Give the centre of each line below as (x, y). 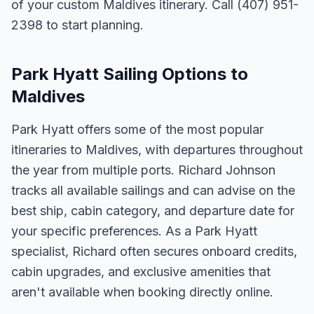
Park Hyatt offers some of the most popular (137, 129)
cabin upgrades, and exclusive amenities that (141, 272)
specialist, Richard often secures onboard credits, (154, 251)
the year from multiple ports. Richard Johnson (143, 170)
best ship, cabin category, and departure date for (153, 211)
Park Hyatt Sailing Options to (130, 74)
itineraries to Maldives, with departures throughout (157, 150)
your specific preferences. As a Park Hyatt (134, 231)
